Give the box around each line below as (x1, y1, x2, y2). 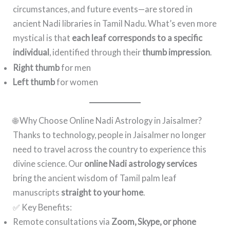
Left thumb (13, 76, 55, 87)
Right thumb (13, 62, 60, 72)
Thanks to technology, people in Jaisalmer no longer (13, 129, 206, 140)
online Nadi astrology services (84, 158, 198, 168)
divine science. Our (13, 158, 85, 168)
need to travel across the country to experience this (13, 144, 207, 154)
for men (60, 62, 91, 72)
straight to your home (61, 187, 144, 197)
